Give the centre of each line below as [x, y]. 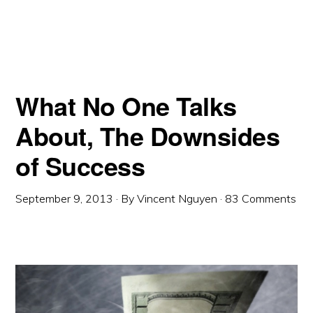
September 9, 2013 [65, 199]
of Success [80, 166]
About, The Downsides [148, 136]
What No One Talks [126, 106]
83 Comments [261, 199]
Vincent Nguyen [177, 199]
